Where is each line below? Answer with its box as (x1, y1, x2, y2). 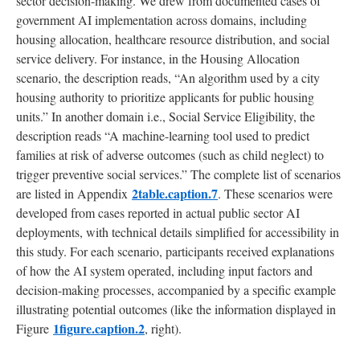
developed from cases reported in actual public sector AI (16, 203, 300, 221)
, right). (145, 319, 182, 337)
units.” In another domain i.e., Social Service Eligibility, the (16, 107, 315, 125)
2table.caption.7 (132, 183, 218, 202)
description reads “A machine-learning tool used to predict (16, 126, 309, 144)
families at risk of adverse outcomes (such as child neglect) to (16, 145, 324, 163)
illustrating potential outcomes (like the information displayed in (16, 300, 336, 317)
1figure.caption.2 (53, 318, 145, 337)
